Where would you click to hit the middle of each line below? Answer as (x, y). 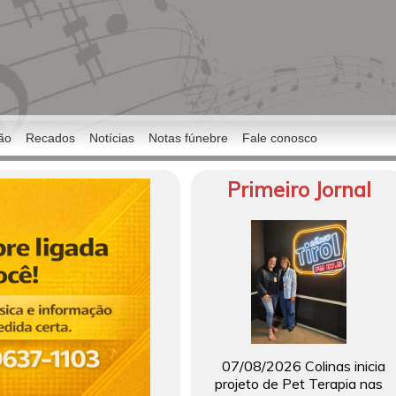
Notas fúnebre (188, 138)
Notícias (112, 138)
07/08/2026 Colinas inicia (303, 366)
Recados (50, 138)
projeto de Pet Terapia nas (299, 383)
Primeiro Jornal (299, 189)
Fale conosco (280, 138)
